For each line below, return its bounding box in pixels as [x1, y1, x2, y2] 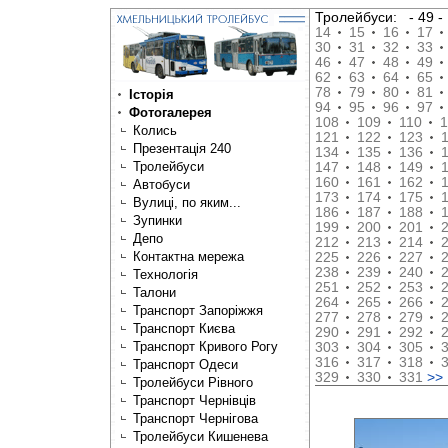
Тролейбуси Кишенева [133, 429, 268, 444]
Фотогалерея [129, 105, 212, 120]
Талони [133, 285, 176, 300]
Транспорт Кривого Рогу [133, 339, 278, 354]
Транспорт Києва [133, 321, 235, 336]
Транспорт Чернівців [133, 393, 256, 408]
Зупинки [133, 213, 182, 228]
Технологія [133, 267, 198, 282]
